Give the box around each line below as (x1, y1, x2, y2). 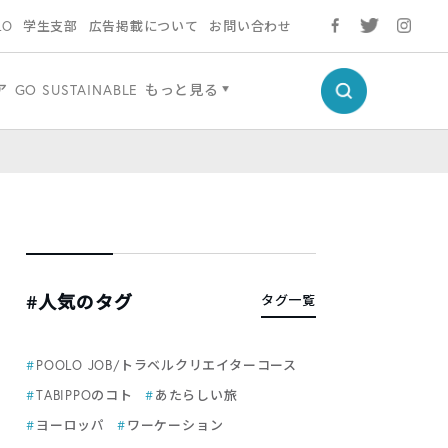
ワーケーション (126, 417, 224, 433)
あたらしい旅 (154, 387, 238, 403)
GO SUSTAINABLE (14, 81, 139, 99)
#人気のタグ (26, 290, 134, 314)
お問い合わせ (209, 18, 293, 34)
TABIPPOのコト (36, 387, 133, 403)
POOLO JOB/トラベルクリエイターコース (36, 357, 297, 373)
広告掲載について (88, 18, 199, 34)
